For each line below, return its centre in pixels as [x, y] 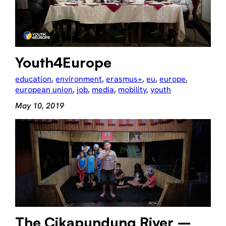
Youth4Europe [64, 63]
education [34, 79]
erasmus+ [124, 79]
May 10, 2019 [40, 106]
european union [44, 90]
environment [79, 79]
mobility [132, 90]
